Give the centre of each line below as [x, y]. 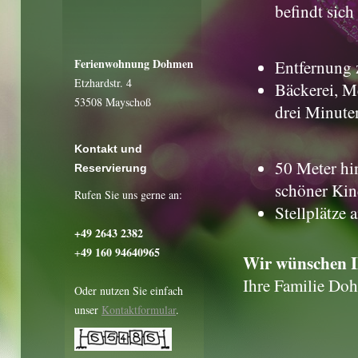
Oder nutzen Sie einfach [129, 290]
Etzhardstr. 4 [103, 83]
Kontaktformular [139, 310]
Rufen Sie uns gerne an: [128, 195]
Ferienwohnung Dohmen [134, 64]
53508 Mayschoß [113, 102]
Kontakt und [108, 149]
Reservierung [111, 168]
